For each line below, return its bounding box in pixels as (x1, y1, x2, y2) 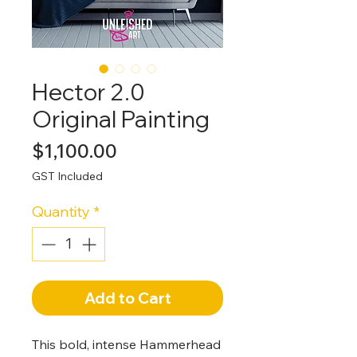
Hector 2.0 (32, 76, 145, 106)
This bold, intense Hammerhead (32, 335, 221, 352)
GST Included (32, 168, 103, 183)
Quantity (32, 202, 90, 221)
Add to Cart (84, 288, 171, 308)
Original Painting (32, 104, 210, 133)
